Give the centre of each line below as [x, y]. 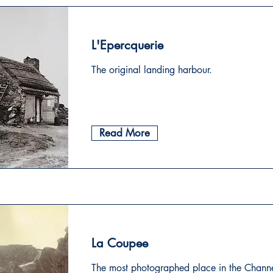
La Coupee [120, 243]
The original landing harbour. [152, 70]
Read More [125, 133]
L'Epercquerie [127, 45]
